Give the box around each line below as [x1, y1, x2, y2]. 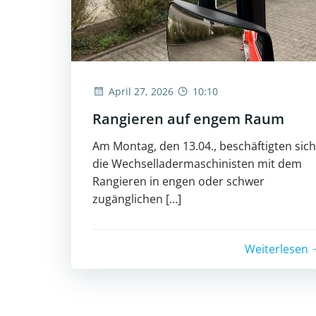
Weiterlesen [245, 241, 308, 257]
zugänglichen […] [92, 190, 181, 207]
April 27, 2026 [109, 84, 174, 98]
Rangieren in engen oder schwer [92, 173, 265, 189]
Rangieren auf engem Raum [92, 109, 284, 128]
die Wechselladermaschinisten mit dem [92, 155, 302, 171]
